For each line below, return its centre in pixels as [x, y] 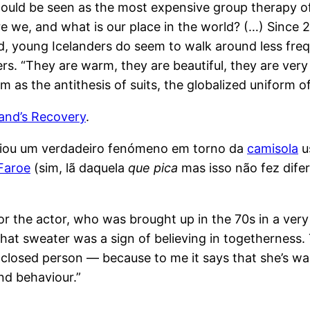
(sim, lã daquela [79, 168]
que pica [153, 168]
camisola [273, 149]
